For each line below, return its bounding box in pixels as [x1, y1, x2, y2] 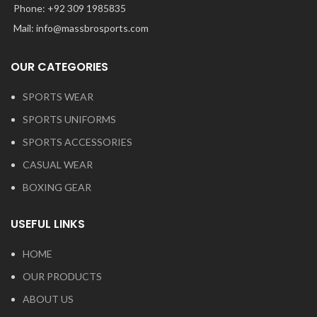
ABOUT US [23, 292, 74, 305]
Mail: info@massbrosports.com [13, 21, 149, 34]
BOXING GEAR [23, 180, 91, 193]
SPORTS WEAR [23, 90, 93, 103]
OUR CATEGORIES [11, 58, 108, 75]
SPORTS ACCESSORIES [23, 135, 132, 148]
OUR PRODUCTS [23, 270, 102, 282]
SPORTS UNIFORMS [23, 113, 116, 125]
